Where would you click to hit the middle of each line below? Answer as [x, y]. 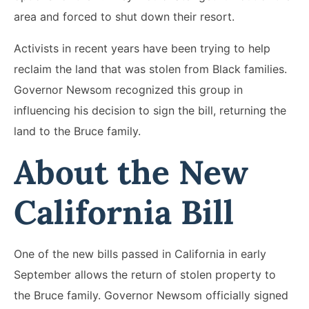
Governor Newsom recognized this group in [128, 89]
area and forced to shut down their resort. [124, 16]
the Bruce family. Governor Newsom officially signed [151, 295]
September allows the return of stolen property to [145, 274]
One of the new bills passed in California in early [140, 253]
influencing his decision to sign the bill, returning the [150, 110]
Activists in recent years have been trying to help [142, 48]
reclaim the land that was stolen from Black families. [150, 69]
